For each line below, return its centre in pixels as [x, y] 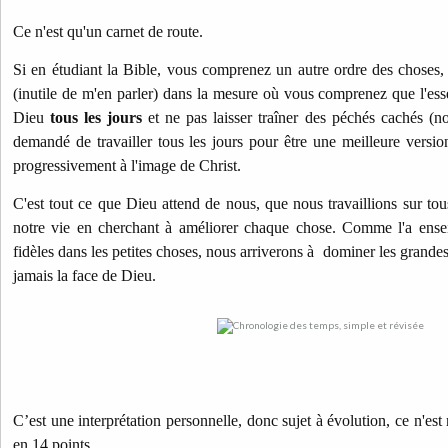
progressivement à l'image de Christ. [129, 165]
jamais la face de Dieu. [84, 275]
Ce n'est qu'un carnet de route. [108, 31]
